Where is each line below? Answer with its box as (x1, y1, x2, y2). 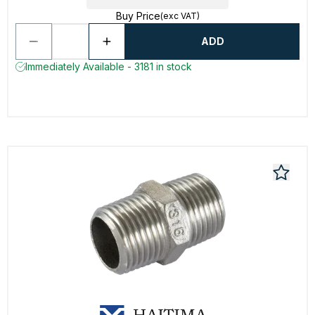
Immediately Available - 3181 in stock (25, 60, 192, 72)
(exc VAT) (160, 11, 200, 21)
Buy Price (115, 10, 160, 22)
